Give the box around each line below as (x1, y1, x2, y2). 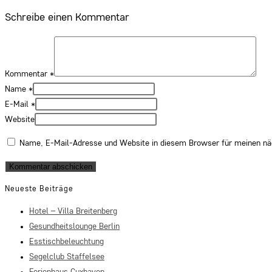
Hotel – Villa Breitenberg (29, 206, 117, 216)
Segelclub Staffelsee (29, 252, 104, 261)
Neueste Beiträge (5, 185, 73, 194)
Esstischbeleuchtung (29, 237, 104, 246)
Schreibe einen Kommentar (5, 12, 129, 23)
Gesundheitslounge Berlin (29, 222, 120, 231)
